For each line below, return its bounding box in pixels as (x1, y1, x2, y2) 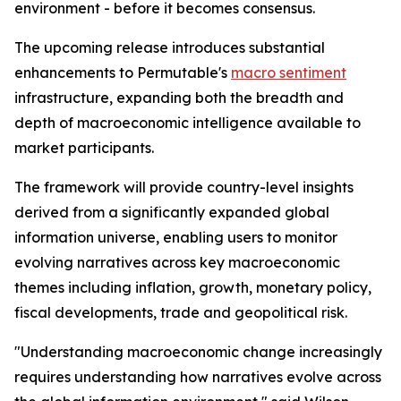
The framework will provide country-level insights (14, 178, 354, 196)
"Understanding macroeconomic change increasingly (14, 343, 382, 361)
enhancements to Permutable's (14, 64, 231, 81)
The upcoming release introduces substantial (14, 38, 325, 56)
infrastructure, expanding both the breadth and (14, 89, 344, 107)
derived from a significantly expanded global (14, 203, 329, 221)
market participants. (14, 139, 154, 157)
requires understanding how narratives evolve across (14, 368, 381, 386)
